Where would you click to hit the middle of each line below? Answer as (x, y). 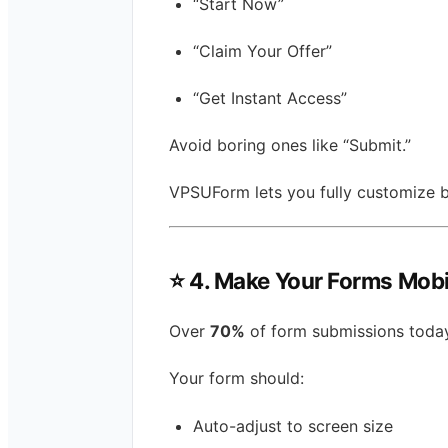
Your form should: (236, 378)
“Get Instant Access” (270, 97)
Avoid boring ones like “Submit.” (290, 145)
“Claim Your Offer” (262, 50)
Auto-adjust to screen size (293, 425)
